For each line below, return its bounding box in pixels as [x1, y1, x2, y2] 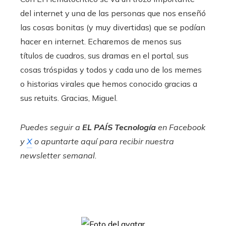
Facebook [167, 122, 205, 132]
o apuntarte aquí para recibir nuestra [32, 136, 174, 146]
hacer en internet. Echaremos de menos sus [20, 36, 182, 46]
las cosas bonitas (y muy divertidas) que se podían [20, 22, 205, 32]
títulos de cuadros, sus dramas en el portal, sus [20, 50, 189, 61]
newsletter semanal [20, 150, 95, 160]
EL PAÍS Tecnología [82, 122, 156, 132]
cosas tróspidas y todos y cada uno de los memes [20, 64, 202, 75]
